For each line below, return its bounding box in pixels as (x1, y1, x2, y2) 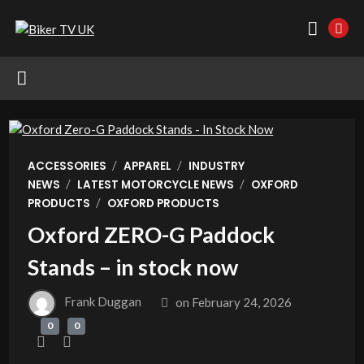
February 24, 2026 (192, 294, 292, 310)
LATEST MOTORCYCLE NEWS (76, 177, 234, 193)
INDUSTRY (188, 158, 245, 175)
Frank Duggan (64, 294, 142, 310)
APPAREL (123, 158, 171, 175)
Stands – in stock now (27, 253, 238, 280)
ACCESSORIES (27, 158, 106, 175)
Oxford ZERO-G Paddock (27, 220, 275, 248)
